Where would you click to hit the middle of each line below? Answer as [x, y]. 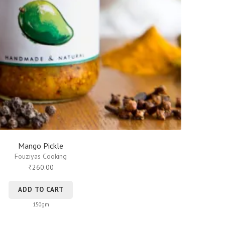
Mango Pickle [41, 146]
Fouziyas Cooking [41, 156]
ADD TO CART [41, 190]
